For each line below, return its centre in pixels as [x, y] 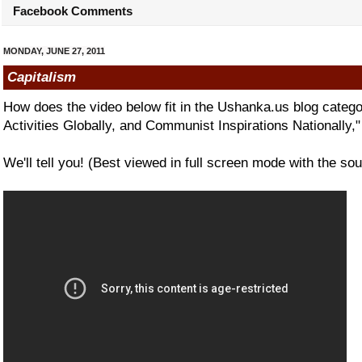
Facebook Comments [71, 11]
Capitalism [42, 78]
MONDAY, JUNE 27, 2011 [54, 51]
